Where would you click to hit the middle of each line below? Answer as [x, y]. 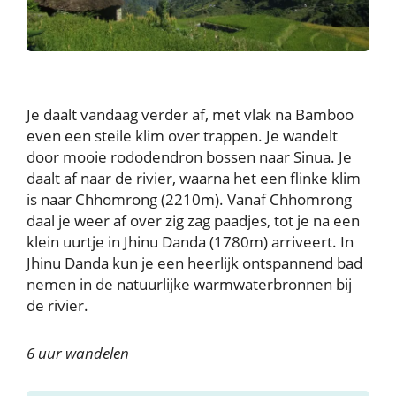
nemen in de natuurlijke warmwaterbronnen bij [189, 284]
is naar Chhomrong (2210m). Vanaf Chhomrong [189, 199]
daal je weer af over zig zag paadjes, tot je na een [193, 220]
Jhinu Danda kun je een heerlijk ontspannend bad [194, 263]
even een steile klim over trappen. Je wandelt [182, 135]
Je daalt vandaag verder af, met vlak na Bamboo [190, 114]
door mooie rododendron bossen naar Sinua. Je [189, 156]
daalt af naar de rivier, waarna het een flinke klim [194, 178]
